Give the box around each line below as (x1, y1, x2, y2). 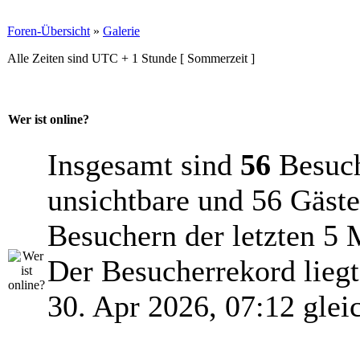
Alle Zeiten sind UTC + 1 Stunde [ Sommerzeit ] (7, 51, 255, 65)
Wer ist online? (8, 112, 89, 127)
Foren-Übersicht (7, 24, 90, 38)
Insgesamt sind (47, 148, 240, 182)
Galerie (103, 24, 140, 38)
